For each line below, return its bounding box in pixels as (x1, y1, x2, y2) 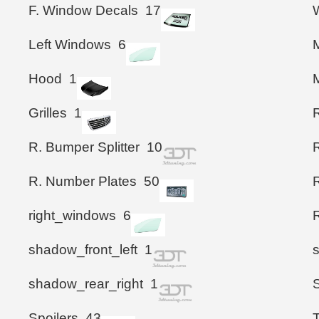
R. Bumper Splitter (28, 139, 140, 155)
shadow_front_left (28, 241, 137, 257)
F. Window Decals (28, 2, 138, 18)
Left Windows (28, 36, 111, 52)
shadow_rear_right (28, 276, 143, 291)
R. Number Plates (28, 173, 137, 189)
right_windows (28, 207, 116, 223)
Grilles (28, 105, 67, 120)
